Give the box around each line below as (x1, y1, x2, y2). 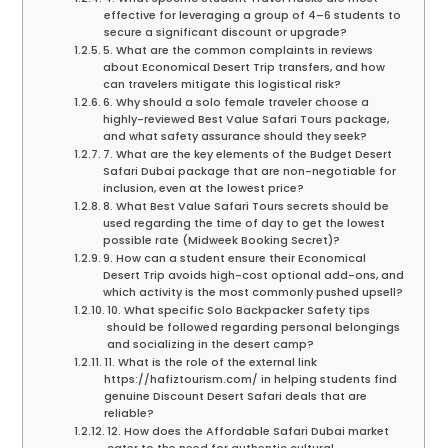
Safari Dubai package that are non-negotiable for (103, 163, 397, 180)
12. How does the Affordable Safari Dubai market (107, 423, 390, 440)
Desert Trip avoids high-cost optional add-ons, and (103, 267, 405, 284)
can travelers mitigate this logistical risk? (103, 76, 342, 93)
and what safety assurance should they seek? (103, 128, 368, 145)
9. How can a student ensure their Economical (103, 250, 367, 267)
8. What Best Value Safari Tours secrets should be (103, 198, 390, 215)
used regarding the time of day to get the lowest (103, 215, 386, 232)
